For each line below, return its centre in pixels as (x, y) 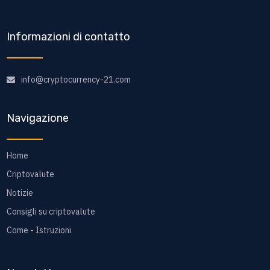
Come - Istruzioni (39, 231)
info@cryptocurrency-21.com (76, 80)
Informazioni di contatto (68, 37)
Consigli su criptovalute (51, 212)
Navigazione (37, 118)
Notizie (20, 193)
